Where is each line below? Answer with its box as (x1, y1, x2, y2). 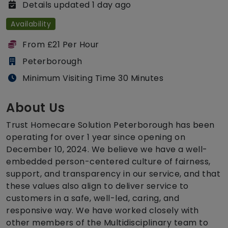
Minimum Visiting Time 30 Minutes (22, 72, 163, 84)
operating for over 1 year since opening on (6, 131, 185, 144)
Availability (11, 19, 51, 30)
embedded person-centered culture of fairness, (6, 156, 211, 168)
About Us (6, 99, 65, 117)
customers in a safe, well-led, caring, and (6, 192, 179, 205)
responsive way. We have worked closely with (6, 205, 199, 217)
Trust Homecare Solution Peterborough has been (6, 119, 215, 131)
